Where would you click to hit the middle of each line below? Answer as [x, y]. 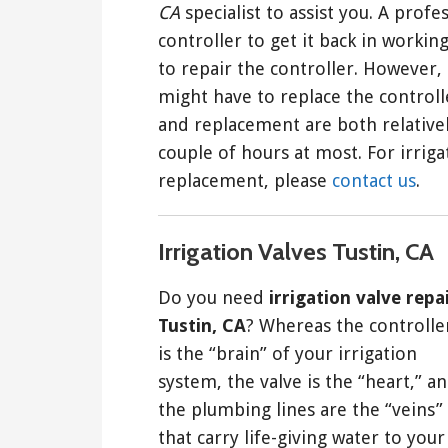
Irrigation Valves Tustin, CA [296, 251]
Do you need [213, 297]
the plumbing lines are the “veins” [300, 409]
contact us [374, 180]
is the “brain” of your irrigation [287, 353]
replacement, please [245, 180]
